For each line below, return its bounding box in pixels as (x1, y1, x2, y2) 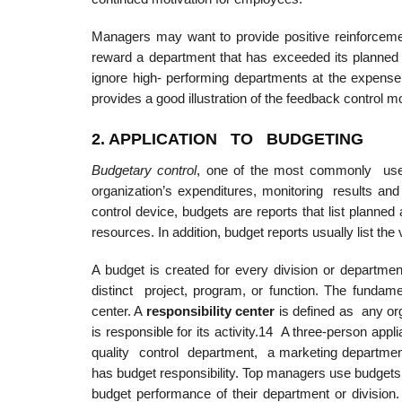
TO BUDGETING (217, 130, 363, 148)
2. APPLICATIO (92, 130, 205, 148)
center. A (92, 304, 146, 319)
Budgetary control (92, 163, 197, 179)
